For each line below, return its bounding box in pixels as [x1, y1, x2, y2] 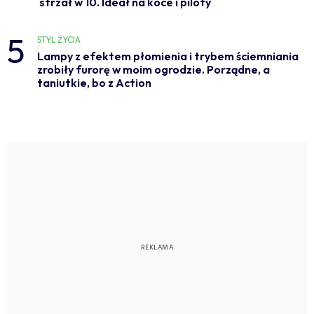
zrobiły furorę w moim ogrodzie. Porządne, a [36, 62, 270, 76]
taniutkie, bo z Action [36, 75, 151, 90]
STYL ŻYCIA [36, 34, 81, 45]
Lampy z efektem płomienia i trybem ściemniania [36, 48, 299, 63]
